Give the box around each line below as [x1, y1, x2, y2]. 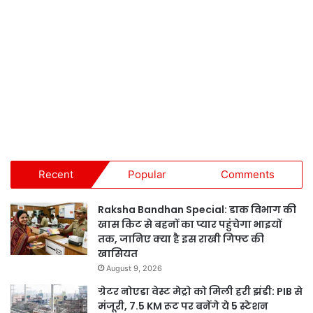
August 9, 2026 [106, 263, 162, 274]
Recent [38, 168, 73, 182]
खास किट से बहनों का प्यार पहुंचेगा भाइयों [98, 217, 282, 232]
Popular [128, 168, 166, 182]
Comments [221, 168, 275, 182]
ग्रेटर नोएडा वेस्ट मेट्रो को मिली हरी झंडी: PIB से [98, 284, 303, 299]
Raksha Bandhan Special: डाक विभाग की [98, 203, 296, 217]
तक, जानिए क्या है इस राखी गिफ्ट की [98, 232, 264, 247]
